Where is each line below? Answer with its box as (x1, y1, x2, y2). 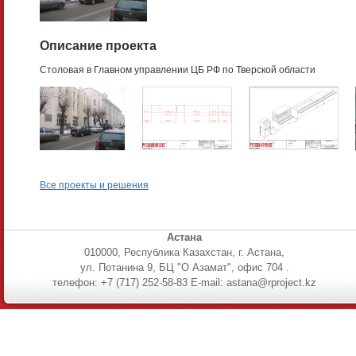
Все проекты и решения (40, 180, 149, 191)
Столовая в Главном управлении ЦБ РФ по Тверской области (40, 64, 315, 75)
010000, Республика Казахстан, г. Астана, (84, 246, 284, 258)
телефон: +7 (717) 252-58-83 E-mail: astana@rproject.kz (52, 277, 316, 288)
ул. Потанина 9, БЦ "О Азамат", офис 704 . (79, 261, 289, 273)
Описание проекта (40, 39, 157, 52)
